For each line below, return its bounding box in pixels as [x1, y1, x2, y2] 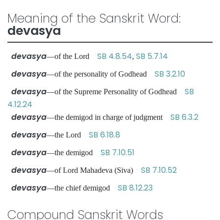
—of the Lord [47, 52, 97, 60]
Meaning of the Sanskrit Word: [7, 10, 181, 27]
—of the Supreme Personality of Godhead [47, 87, 185, 96]
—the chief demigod [47, 184, 118, 192]
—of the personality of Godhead [47, 70, 155, 78]
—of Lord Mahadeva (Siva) [47, 166, 141, 174]
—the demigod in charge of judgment [47, 113, 170, 121]
